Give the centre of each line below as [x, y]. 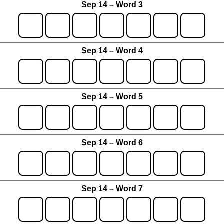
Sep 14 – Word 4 [112, 51]
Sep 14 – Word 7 [112, 189]
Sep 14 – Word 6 [112, 143]
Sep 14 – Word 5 [112, 97]
